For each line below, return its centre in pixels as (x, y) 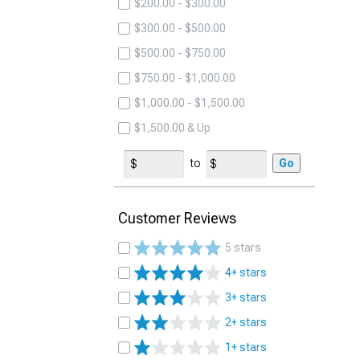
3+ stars (246, 297)
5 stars (243, 247)
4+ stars (246, 272)
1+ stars (246, 347)
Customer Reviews (177, 218)
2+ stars (246, 322)
